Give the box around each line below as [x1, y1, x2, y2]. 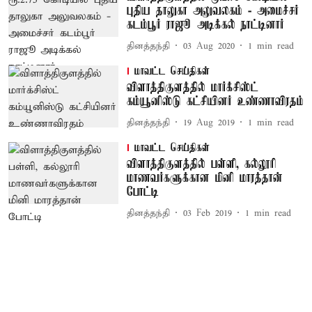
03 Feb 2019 [182, 207, 232, 219]
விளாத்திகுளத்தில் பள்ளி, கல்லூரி [126, 157, 276, 171]
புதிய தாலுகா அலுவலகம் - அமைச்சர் [126, 4, 299, 18]
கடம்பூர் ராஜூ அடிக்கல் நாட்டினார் [126, 18, 284, 32]
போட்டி [126, 185, 159, 199]
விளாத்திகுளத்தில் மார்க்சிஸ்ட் [126, 81, 258, 95]
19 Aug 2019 [182, 116, 235, 129]
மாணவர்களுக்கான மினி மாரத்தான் [126, 171, 283, 185]
